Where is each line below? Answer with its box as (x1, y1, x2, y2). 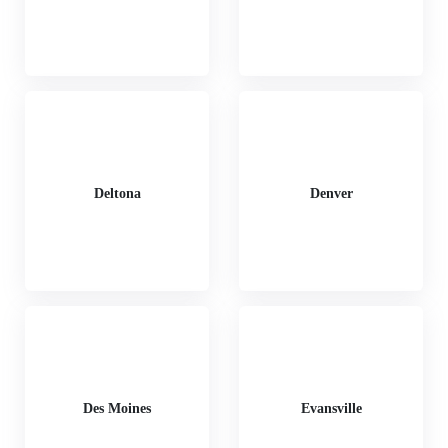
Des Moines (83, 400, 151, 416)
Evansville (300, 400, 362, 416)
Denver (309, 185, 353, 201)
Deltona (93, 185, 141, 201)
